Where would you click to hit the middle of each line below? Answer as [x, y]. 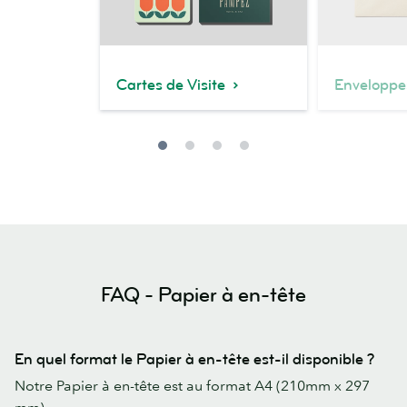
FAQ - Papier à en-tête [203, 294]
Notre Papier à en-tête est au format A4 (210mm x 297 [192, 385]
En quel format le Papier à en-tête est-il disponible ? [194, 359]
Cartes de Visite [173, 84]
